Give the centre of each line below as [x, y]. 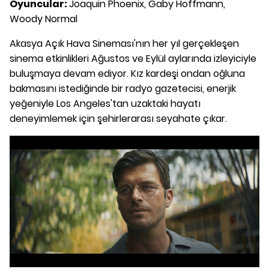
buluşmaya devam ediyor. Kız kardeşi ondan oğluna [127, 73]
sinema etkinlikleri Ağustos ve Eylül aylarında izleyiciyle [133, 58]
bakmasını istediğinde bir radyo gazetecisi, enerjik [123, 88]
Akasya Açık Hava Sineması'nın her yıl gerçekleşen [124, 43]
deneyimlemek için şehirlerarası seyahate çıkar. [118, 118]
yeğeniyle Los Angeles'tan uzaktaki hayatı [105, 103]
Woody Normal [44, 19]
